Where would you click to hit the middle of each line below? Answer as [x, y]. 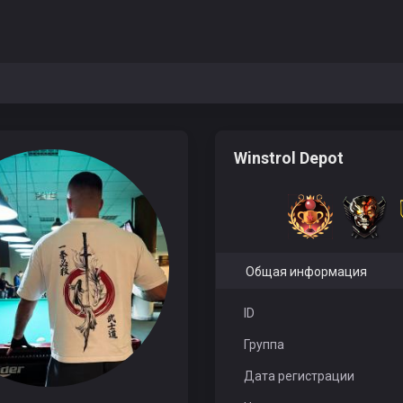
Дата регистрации [299, 376]
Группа [264, 345]
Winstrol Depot [291, 158]
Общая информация [306, 272]
